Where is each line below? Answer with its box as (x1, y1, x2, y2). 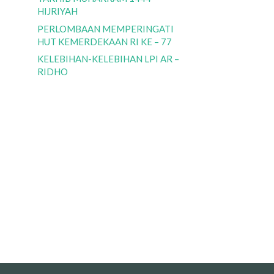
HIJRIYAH (37, 6, 78, 17)
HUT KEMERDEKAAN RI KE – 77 (37, 35, 172, 47)
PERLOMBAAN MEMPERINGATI (37, 23, 174, 34)
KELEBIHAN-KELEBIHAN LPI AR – (37, 53, 179, 65)
